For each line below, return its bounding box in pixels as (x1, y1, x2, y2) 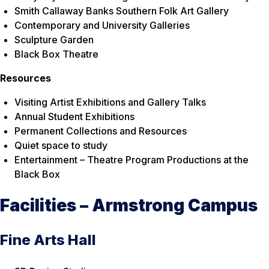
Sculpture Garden (14, 33, 94, 46)
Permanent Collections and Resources (14, 124, 187, 137)
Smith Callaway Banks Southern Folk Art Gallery (14, 4, 229, 17)
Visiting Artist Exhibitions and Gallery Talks (14, 95, 206, 108)
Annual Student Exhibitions (14, 110, 134, 122)
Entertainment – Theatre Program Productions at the (14, 153, 249, 166)
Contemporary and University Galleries (14, 19, 190, 31)
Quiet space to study (14, 139, 107, 151)
